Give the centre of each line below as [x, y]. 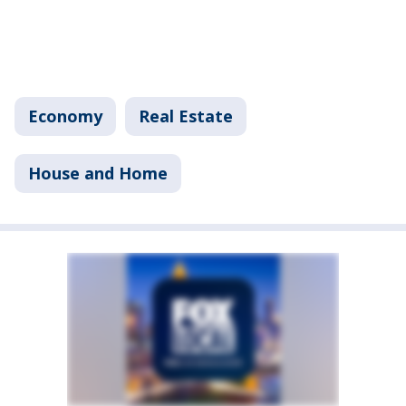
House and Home [98, 174]
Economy [65, 116]
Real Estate [186, 116]
